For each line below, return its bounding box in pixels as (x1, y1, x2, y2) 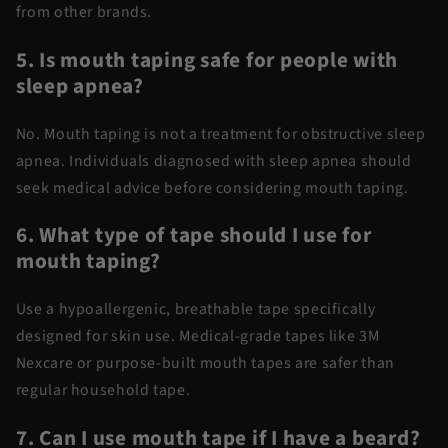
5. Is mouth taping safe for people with (15, 44, 398, 76)
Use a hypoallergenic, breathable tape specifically (15, 298, 376, 321)
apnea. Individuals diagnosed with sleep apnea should (15, 149, 412, 172)
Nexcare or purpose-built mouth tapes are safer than (15, 352, 395, 375)
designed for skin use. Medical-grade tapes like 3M (15, 325, 380, 348)
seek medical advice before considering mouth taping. (15, 176, 409, 199)
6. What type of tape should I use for (15, 220, 372, 252)
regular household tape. (15, 379, 191, 402)
